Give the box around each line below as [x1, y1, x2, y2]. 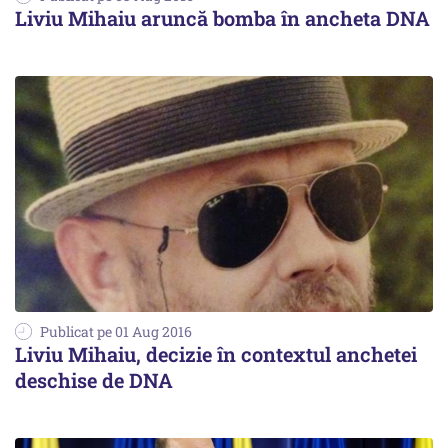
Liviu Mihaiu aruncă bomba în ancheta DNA [15, 5, 430, 32]
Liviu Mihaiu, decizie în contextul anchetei [15, 340, 417, 367]
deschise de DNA [15, 366, 173, 393]
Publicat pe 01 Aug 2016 [40, 321, 192, 341]
